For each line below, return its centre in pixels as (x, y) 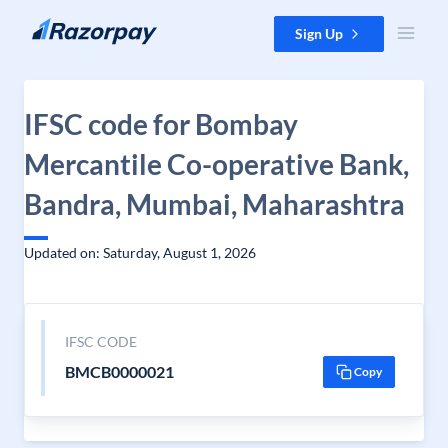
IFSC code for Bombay (161, 124)
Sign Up (319, 33)
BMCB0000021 (119, 371)
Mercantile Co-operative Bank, (216, 164)
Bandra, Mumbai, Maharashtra (214, 204)
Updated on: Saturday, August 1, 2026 (140, 252)
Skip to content (63, 25)
